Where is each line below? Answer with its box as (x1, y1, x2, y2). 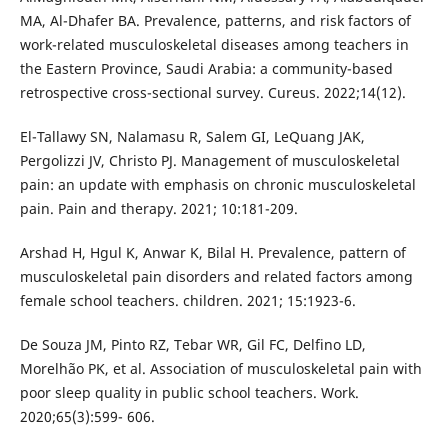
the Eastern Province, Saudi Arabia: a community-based (19, 59, 393, 79)
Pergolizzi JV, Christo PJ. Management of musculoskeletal (19, 151, 400, 171)
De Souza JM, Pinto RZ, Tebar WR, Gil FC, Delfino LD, (19, 335, 366, 355)
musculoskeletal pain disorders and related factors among (19, 267, 413, 287)
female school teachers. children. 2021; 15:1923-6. (19, 291, 356, 311)
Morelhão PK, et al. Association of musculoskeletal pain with (19, 359, 422, 379)
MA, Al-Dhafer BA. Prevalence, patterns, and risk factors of (19, 11, 411, 31)
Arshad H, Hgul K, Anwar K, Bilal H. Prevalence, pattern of (19, 243, 406, 263)
